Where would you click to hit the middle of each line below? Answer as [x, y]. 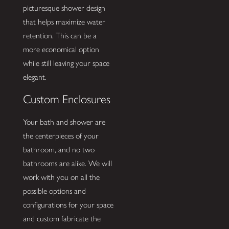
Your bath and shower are [64, 122]
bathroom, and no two [59, 149]
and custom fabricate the [62, 218]
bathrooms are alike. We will [67, 163]
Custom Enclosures [66, 99]
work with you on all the [61, 177]
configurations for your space [68, 204]
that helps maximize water [64, 21]
